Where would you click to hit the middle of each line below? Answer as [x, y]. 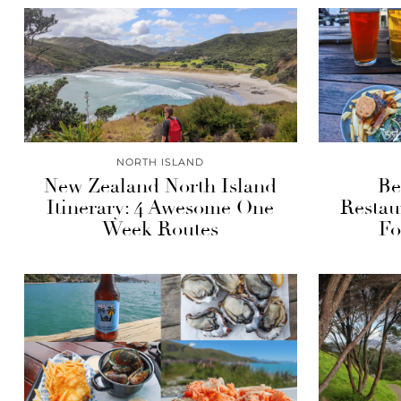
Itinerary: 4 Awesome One [161, 208]
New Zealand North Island [161, 186]
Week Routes [161, 229]
